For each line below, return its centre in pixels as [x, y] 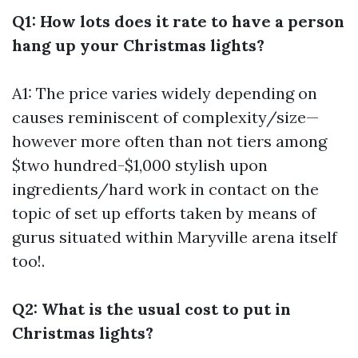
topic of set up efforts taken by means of [164, 213]
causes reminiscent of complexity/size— [165, 117]
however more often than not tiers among [169, 141]
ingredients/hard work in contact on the [165, 189]
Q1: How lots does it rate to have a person [178, 22]
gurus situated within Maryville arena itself [175, 237]
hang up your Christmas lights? [138, 46]
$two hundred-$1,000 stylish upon [140, 165]
